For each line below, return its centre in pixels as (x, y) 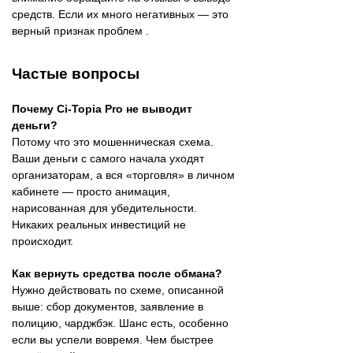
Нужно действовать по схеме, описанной (118, 290)
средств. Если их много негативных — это (120, 14)
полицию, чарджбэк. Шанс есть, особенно (120, 323)
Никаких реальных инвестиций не (99, 224)
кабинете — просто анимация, (91, 191)
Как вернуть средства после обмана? (117, 273)
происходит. (43, 241)
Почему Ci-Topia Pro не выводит (102, 108)
